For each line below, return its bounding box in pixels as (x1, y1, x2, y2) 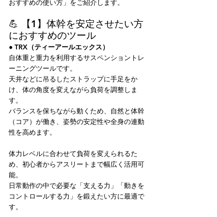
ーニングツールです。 (9, 64, 77, 73)
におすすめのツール (9, 30, 96, 41)
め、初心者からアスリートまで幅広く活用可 (9, 160, 144, 169)
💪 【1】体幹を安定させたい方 (9, 18, 143, 30)
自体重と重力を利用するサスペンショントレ (9, 53, 144, 62)
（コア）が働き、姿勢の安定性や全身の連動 (9, 117, 144, 126)
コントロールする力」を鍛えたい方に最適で (9, 192, 144, 201)
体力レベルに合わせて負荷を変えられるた (9, 149, 138, 158)
